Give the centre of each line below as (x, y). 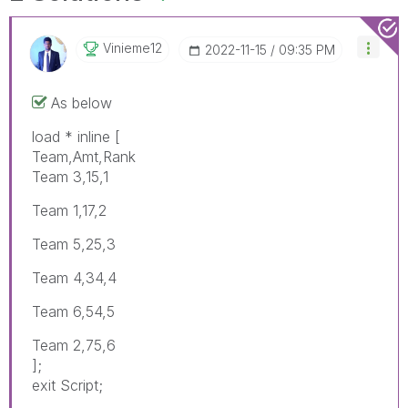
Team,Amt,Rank (84, 156)
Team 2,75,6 (74, 345)
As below (82, 102)
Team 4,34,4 (74, 277)
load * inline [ (76, 136)
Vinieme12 (133, 47)
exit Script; (67, 385)
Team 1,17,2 (69, 210)
